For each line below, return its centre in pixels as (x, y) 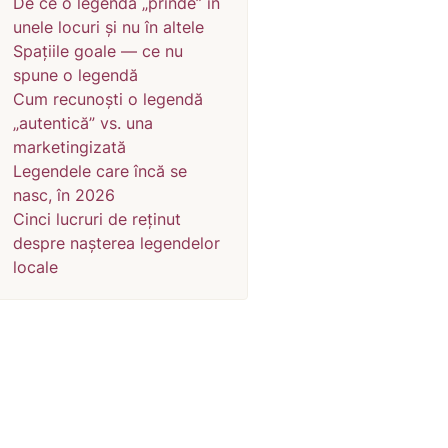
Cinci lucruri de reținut (97, 219)
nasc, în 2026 (64, 195)
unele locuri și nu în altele (108, 27)
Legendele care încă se (100, 171)
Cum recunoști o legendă (108, 99)
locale (35, 267)
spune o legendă (75, 75)
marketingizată (69, 147)
